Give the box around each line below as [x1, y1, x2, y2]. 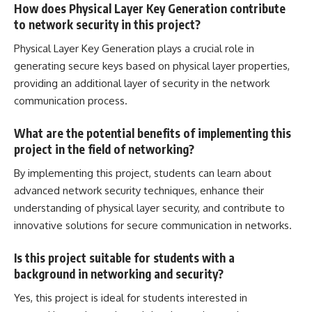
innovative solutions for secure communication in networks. [14, 219, 292, 233]
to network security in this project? [14, 16, 201, 32]
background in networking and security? [14, 265, 224, 281]
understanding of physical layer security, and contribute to [14, 201, 285, 215]
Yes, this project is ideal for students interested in [14, 291, 247, 305]
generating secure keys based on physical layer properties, [14, 59, 290, 73]
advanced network [14, 184, 102, 198]
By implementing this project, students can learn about [14, 166, 272, 180]
